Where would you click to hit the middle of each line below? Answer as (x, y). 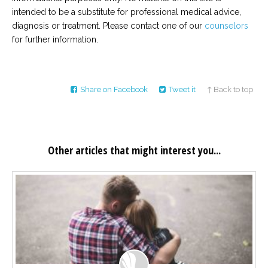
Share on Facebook (114, 89)
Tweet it (182, 89)
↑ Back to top (230, 89)
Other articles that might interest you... (134, 150)
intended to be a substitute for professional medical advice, (127, 12)
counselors (226, 25)
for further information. (55, 39)
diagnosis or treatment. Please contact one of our (108, 25)
